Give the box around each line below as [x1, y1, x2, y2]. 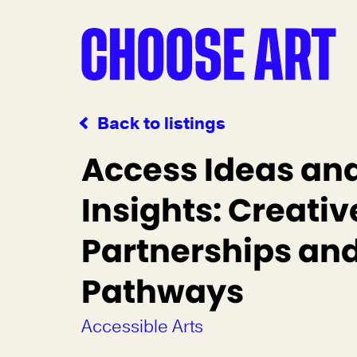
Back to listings [97, 112, 226, 135]
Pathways [81, 269, 244, 314]
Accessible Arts [81, 315, 203, 339]
